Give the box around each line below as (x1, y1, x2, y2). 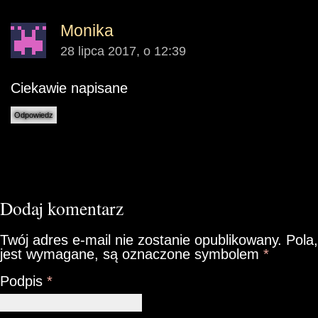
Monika (60, 21, 114, 40)
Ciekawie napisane (11, 80, 128, 97)
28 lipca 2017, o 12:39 (60, 44, 186, 59)
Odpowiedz (14, 111, 53, 120)
